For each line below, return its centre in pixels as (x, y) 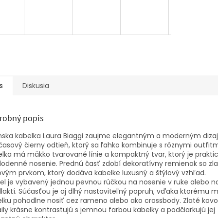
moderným (183, 136)
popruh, (143, 191)
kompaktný (131, 154)
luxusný (136, 173)
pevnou (90, 182)
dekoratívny (144, 163)
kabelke (108, 173)
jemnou (94, 209)
